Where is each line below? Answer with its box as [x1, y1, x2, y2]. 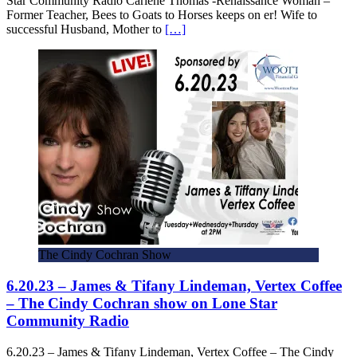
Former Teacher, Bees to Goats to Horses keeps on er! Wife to [6, 8, 317, 22]
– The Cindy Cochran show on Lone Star [6, 295, 277, 312]
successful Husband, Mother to [6, 22, 165, 37]
